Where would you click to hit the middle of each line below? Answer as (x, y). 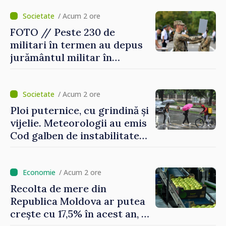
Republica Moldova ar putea (78, 201)
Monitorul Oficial (52, 17)
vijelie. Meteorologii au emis (78, 123)
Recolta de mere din (58, 188)
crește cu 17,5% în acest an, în (80, 213)
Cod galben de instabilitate (75, 135)
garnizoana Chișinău (59, 70)
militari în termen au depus (76, 44)
